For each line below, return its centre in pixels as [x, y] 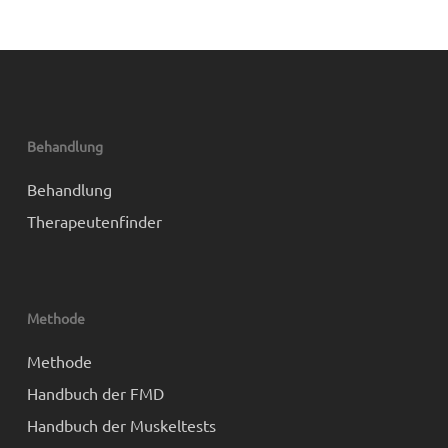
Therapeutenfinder [94, 221]
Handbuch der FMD [95, 393]
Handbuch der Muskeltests [121, 425]
